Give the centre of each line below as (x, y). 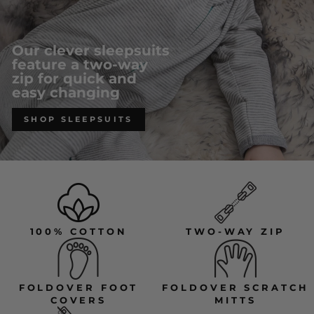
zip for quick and (74, 78)
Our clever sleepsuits (91, 50)
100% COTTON (78, 231)
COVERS (78, 300)
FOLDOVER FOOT (78, 287)
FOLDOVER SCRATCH (235, 287)
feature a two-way (80, 64)
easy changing (66, 93)
